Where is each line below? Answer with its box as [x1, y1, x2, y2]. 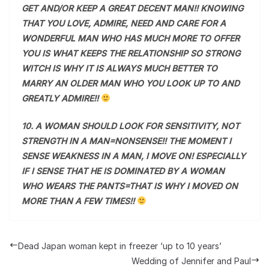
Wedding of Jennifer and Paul [131, 256, 251, 266]
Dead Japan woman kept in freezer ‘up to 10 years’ [18, 241, 222, 251]
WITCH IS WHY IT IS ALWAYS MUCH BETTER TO [22, 63, 217, 73]
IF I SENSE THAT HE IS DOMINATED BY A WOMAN [22, 166, 225, 176]
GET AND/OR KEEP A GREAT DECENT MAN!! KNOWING [22, 3, 243, 13]
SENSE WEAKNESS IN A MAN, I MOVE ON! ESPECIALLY [22, 151, 246, 161]
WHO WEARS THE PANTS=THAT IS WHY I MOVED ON [22, 181, 238, 191]
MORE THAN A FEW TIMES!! [22, 196, 137, 206]
